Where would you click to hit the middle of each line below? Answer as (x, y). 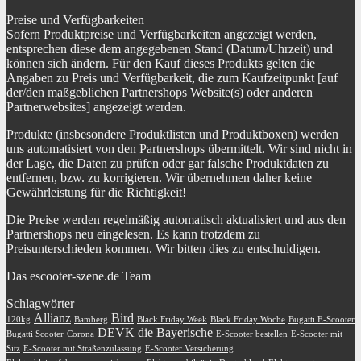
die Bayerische (175, 332)
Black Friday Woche (248, 320)
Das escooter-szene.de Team (79, 276)
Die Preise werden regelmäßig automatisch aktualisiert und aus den (176, 220)
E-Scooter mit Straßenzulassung (83, 349)
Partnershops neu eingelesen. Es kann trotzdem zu (133, 234)
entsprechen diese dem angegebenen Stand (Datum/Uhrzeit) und (170, 49)
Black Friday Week (172, 320)
